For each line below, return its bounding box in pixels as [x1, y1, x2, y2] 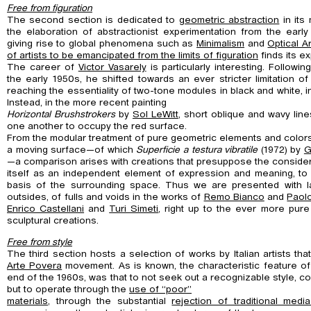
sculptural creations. [7, 216, 99, 226]
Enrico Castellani [7, 204, 85, 215]
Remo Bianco [203, 192, 264, 203]
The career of [7, 62, 78, 73]
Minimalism [196, 39, 245, 49]
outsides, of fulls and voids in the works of [7, 192, 204, 203]
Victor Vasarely [78, 62, 146, 73]
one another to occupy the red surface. [7, 121, 187, 132]
